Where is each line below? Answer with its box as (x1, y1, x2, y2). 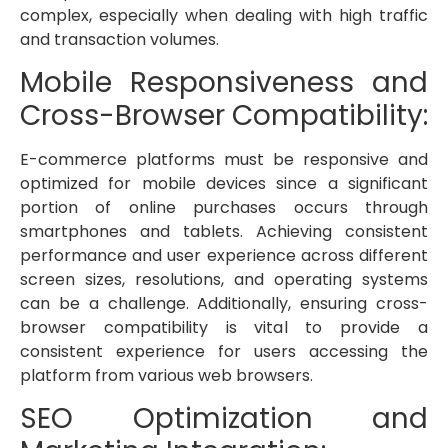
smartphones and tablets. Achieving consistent (20, 220, 428, 244)
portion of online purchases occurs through (20, 196, 428, 220)
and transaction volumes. (20, 27, 219, 51)
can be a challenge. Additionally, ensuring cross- (20, 292, 428, 316)
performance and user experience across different (20, 244, 428, 268)
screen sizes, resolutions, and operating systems (20, 268, 428, 292)
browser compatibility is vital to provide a (20, 316, 428, 340)
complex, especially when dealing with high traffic (20, 3, 428, 27)
